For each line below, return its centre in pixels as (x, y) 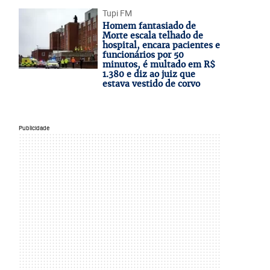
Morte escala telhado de (152, 36)
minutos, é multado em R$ (159, 64)
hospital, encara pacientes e (161, 45)
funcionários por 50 (143, 55)
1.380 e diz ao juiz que (149, 74)
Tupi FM (117, 13)
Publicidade (34, 128)
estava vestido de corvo (151, 84)
